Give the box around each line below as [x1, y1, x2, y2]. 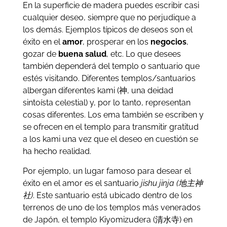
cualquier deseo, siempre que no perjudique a [22, 13, 196, 23]
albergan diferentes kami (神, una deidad [22, 86, 173, 96]
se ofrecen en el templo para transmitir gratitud [22, 122, 199, 132]
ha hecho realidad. [22, 146, 91, 157]
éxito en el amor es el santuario [22, 178, 141, 188]
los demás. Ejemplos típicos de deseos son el [22, 25, 193, 35]
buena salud [58, 49, 106, 59]
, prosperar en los [82, 37, 150, 47]
